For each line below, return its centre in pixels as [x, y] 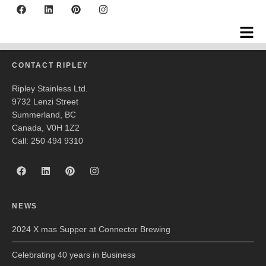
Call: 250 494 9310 [47, 141]
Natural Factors [90, 19]
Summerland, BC [44, 115]
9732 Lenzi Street [45, 102]
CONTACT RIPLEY [50, 65]
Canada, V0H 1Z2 [46, 128]
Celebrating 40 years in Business [74, 255]
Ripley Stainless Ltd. [50, 88]
